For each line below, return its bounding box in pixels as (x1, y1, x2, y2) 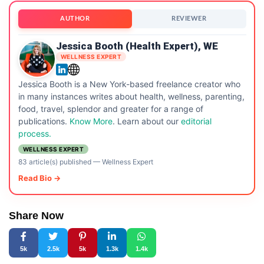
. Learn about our (112, 116, 181, 127)
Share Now (9, 209, 64, 222)
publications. (18, 116, 70, 127)
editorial (180, 116, 212, 127)
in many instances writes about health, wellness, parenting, (18, 91, 245, 102)
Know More (69, 116, 113, 127)
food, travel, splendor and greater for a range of (18, 104, 203, 114)
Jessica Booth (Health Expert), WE (55, 40, 218, 52)
